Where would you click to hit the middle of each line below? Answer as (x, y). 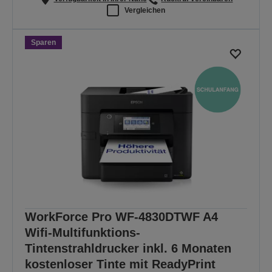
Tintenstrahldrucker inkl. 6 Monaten (128, 248)
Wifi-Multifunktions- (83, 232)
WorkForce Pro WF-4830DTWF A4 (121, 216)
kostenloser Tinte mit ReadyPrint (120, 264)
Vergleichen (145, 10)
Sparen (43, 43)
